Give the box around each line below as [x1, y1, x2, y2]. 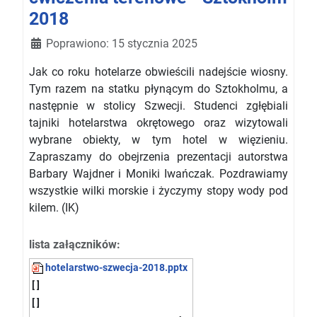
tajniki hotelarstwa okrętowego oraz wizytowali [29, 115, 288, 129]
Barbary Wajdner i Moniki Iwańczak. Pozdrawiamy [29, 166, 288, 180]
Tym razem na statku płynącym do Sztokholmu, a [29, 81, 288, 96]
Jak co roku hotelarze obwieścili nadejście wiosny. [29, 64, 288, 79]
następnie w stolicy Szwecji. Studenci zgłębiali [29, 98, 288, 113]
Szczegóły [28, 35, 81, 50]
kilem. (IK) [29, 200, 79, 214]
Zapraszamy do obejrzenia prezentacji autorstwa [29, 149, 288, 163]
